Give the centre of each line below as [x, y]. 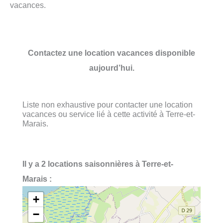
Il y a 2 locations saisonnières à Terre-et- [98, 164]
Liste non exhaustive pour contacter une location [108, 104]
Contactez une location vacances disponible [111, 53]
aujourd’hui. [111, 67]
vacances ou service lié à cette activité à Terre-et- [109, 114]
